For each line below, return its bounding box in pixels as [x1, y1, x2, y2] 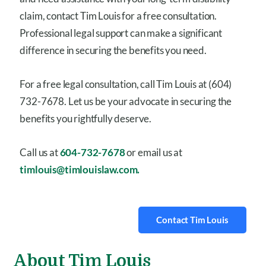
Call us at [20, 145, 60, 159]
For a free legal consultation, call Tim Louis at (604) [20, 77, 232, 90]
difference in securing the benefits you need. [20, 43, 207, 56]
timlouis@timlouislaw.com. [20, 163, 140, 176]
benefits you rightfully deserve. [20, 112, 151, 125]
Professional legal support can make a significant [20, 26, 223, 39]
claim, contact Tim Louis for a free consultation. [20, 9, 217, 22]
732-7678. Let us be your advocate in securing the [20, 94, 232, 107]
